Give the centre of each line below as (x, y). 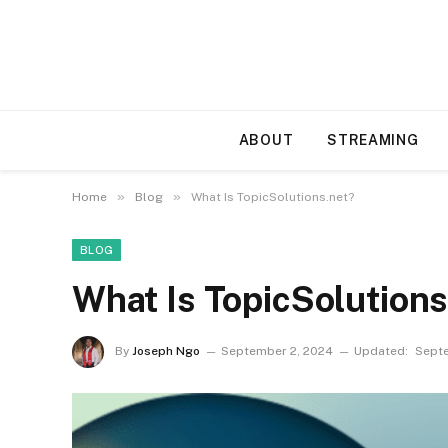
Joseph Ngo (166, 351)
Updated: (381, 351)
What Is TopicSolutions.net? (274, 197)
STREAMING (373, 140)
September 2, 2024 (277, 351)
